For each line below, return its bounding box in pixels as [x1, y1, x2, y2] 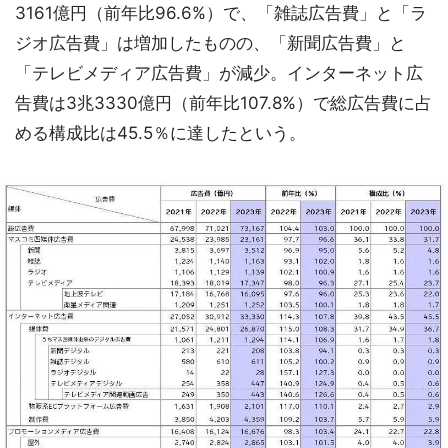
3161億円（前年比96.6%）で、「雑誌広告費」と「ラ [15, 3, 427, 24]
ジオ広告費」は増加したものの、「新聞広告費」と [15, 33, 406, 54]
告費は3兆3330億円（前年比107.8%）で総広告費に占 [15, 93, 432, 114]
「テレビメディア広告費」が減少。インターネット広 [15, 63, 423, 84]
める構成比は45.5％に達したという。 [15, 123, 306, 144]
